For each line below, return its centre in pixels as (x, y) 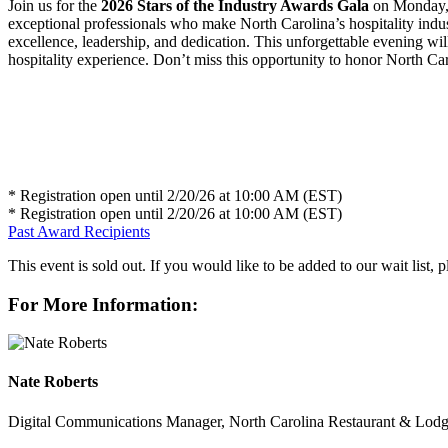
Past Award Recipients (79, 231)
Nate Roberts (53, 382)
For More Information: (103, 304)
